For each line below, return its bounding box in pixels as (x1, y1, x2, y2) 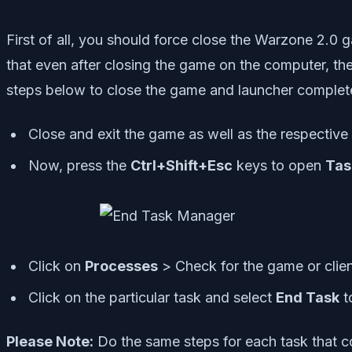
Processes (85, 257, 158, 274)
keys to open (233, 156, 325, 174)
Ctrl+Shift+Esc (130, 156, 233, 174)
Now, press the (28, 156, 130, 174)
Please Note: (6, 332, 93, 350)
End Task (276, 288, 339, 306)
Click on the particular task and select (28, 288, 276, 306)
